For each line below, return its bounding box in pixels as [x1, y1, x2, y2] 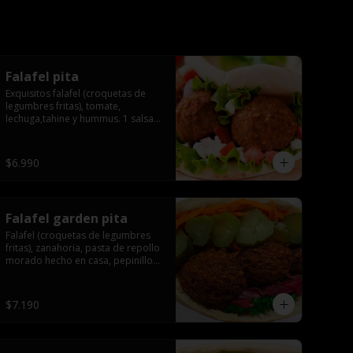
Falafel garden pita [6, 210, 128, 227]
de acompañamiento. [6, 124, 102, 138]
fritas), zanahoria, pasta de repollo [6, 241, 160, 255]
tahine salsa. [6, 266, 61, 280]
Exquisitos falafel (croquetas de [6, 87, 146, 100]
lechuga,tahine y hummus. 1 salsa [6, 112, 154, 125]
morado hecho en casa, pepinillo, [6, 254, 155, 267]
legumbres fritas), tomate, [6, 99, 121, 113]
